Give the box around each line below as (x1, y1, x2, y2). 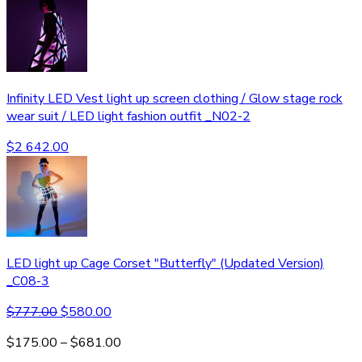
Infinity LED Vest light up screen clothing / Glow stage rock (6, 89, 343, 107)
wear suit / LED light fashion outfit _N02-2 (6, 107, 250, 125)
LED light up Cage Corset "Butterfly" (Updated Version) (6, 254, 324, 272)
